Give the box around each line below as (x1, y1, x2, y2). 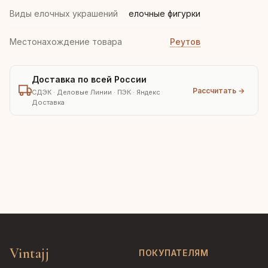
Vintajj (10, 245, 50, 262)
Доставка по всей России (32, 74, 147, 84)
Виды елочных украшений (10, 8, 118, 19)
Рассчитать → (193, 86, 245, 95)
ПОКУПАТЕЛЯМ (139, 248, 209, 258)
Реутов (170, 36, 200, 47)
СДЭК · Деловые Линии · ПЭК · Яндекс (32, 88, 160, 96)
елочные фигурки (129, 8, 200, 19)
